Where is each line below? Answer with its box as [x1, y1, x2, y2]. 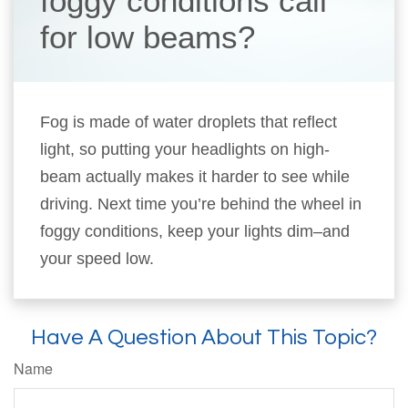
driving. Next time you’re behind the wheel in [40, 195, 362, 213]
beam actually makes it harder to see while [40, 168, 351, 186]
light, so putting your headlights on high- [40, 140, 331, 158]
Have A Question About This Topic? [31, 326, 377, 349]
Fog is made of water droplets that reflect [40, 113, 338, 131]
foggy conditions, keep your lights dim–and [40, 222, 351, 240]
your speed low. [40, 250, 155, 268]
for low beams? [40, 19, 256, 55]
